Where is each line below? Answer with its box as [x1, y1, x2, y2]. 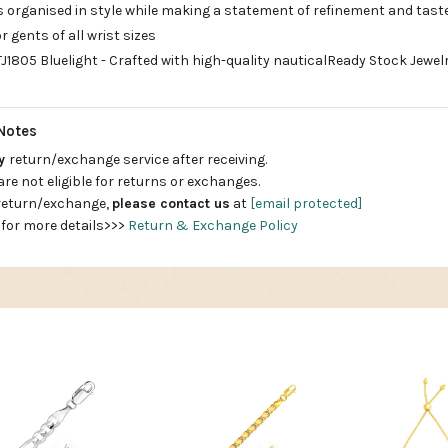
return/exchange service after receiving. [9, 151, 267, 168]
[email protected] [250, 195, 362, 212]
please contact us [112, 195, 230, 212]
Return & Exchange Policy [128, 217, 298, 234]
